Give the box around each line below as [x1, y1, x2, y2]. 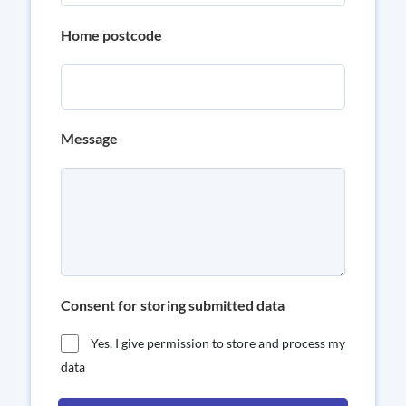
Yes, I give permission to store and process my [91, 335, 345, 351]
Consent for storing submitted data [61, 296, 285, 314]
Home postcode [61, 26, 162, 43]
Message [61, 130, 118, 147]
